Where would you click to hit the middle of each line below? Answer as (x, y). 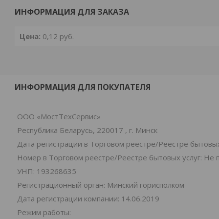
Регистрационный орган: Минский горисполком (101, 185)
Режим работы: (44, 212)
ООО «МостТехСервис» (59, 116)
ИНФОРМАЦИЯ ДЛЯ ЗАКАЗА (72, 12)
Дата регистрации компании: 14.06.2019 (88, 198)
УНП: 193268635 (47, 171)
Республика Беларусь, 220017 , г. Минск (87, 130)
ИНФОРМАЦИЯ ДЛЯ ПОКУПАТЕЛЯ (83, 87)
